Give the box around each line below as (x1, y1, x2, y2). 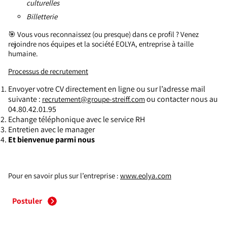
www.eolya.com (120, 171, 171, 180)
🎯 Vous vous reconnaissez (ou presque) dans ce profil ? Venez (8, 29, 199, 39)
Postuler (12, 196, 44, 206)
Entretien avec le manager (8, 124, 95, 135)
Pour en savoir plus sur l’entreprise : (8, 171, 120, 180)
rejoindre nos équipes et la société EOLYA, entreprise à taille (8, 39, 194, 49)
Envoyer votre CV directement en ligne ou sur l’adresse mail (8, 84, 205, 94)
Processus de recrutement (8, 66, 88, 76)
